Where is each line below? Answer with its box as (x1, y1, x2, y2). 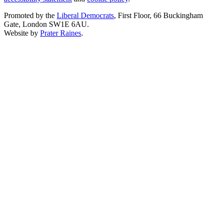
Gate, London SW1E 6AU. (4, 20, 89, 28)
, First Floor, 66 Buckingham (114, 11, 203, 20)
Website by (4, 28, 40, 37)
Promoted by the (4, 11, 57, 20)
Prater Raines (40, 28, 81, 37)
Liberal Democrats (57, 11, 114, 20)
